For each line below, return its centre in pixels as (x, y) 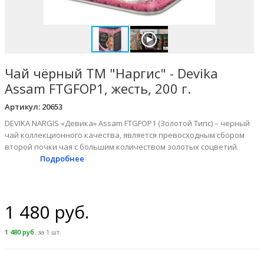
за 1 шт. (49, 232)
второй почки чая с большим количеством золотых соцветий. (122, 147)
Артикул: (22, 107)
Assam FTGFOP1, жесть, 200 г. (98, 88)
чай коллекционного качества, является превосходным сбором (125, 135)
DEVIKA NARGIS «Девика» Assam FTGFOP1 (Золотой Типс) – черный (127, 123)
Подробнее (62, 159)
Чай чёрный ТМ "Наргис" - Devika (111, 73)
